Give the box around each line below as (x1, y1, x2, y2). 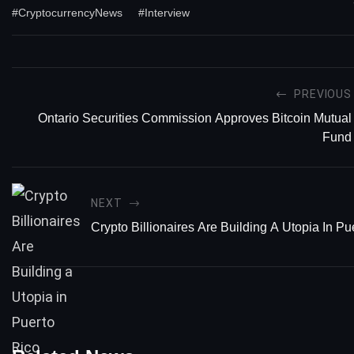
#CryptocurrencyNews (12, 6, 122, 20)
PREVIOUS (294, 87, 352, 100)
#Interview (138, 6, 190, 20)
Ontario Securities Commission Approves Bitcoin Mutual (38, 111, 352, 125)
